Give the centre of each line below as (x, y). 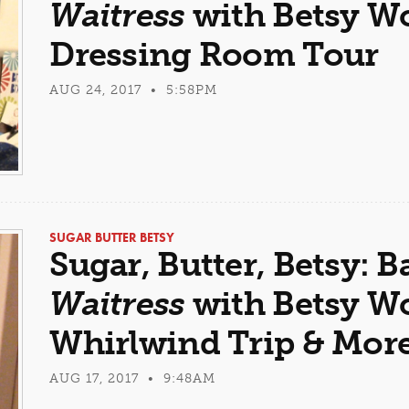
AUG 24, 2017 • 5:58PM (134, 90)
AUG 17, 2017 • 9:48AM (133, 378)
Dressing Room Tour (214, 55)
